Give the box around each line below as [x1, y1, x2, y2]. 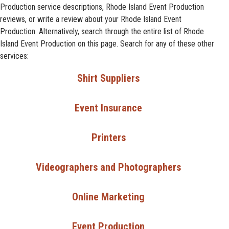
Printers [91, 131, 126, 144]
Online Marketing [72, 191, 145, 203]
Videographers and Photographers [36, 161, 181, 173]
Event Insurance [75, 102, 142, 114]
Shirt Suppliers [77, 72, 140, 84]
